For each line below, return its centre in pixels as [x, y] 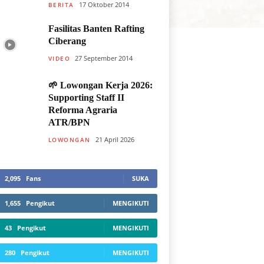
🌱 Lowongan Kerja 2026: [100, 85]
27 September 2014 [104, 58]
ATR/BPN [69, 122]
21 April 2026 [115, 139]
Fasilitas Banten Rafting [96, 29]
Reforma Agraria [82, 110]
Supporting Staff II [86, 98]
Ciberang [67, 41]
